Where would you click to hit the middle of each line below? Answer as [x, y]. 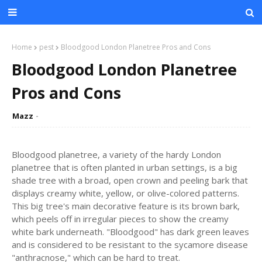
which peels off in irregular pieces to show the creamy [120, 219]
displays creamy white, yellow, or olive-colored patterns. [125, 193]
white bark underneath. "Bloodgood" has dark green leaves [130, 232]
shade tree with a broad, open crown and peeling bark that [130, 180]
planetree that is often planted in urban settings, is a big [125, 167]
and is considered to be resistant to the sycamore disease [130, 244]
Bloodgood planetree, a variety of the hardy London [116, 154]
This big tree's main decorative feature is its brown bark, [126, 206]
